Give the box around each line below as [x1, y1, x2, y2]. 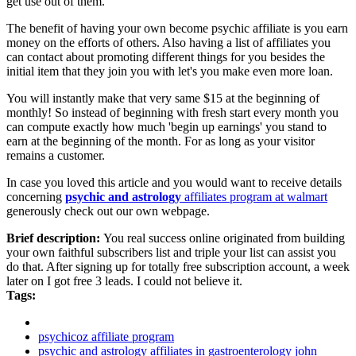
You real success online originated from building [103, 231, 345, 246]
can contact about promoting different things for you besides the [6, 50, 325, 64]
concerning [6, 190, 65, 204]
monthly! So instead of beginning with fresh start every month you [6, 106, 339, 120]
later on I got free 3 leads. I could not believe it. [6, 274, 242, 288]
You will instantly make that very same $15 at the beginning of [6, 91, 319, 106]
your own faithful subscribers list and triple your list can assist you [6, 246, 336, 260]
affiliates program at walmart [181, 190, 327, 204]
